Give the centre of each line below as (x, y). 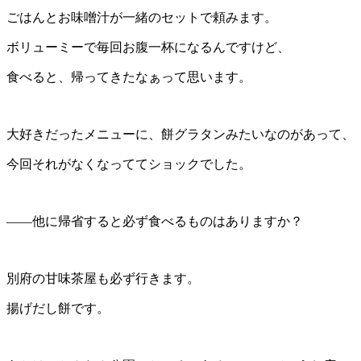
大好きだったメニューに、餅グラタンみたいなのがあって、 (180, 134)
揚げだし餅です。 (58, 308)
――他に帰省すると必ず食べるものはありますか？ (155, 221)
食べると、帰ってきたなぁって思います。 (129, 77)
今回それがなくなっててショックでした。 (129, 164)
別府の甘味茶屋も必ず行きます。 (103, 278)
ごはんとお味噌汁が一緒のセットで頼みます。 (142, 17)
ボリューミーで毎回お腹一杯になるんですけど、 (148, 47)
